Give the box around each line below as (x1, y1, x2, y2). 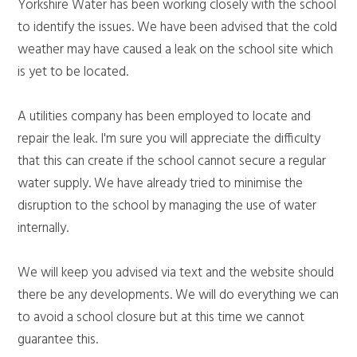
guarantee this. (18, 328, 99, 351)
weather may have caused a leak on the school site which (18, 38, 334, 61)
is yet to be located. (18, 61, 129, 83)
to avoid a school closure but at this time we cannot (18, 306, 305, 328)
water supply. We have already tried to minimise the (18, 172, 304, 194)
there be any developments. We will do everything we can (18, 284, 339, 306)
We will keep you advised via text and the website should (18, 261, 335, 284)
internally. (18, 217, 69, 239)
